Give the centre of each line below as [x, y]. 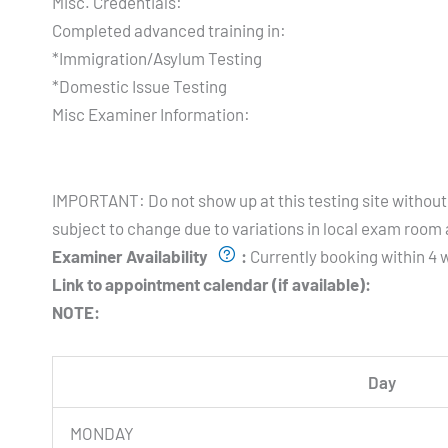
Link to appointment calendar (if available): [211, 283]
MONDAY [102, 432]
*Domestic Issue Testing [139, 86]
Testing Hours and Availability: [162, 142]
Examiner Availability [131, 255]
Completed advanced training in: [169, 30]
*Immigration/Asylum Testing [157, 58]
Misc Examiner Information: [151, 114]
